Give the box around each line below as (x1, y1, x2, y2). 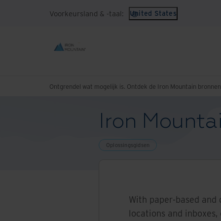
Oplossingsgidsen (106, 141, 150, 148)
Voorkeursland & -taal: (49, 8, 124, 18)
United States (130, 8, 177, 18)
